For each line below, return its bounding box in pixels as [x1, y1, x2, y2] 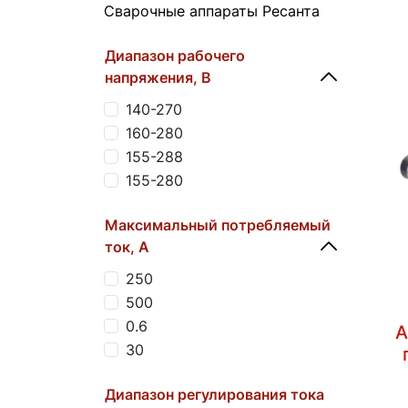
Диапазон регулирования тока [105, 384, 324, 403]
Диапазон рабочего [105, 46, 245, 65]
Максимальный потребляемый [105, 215, 331, 234]
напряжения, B [105, 67, 211, 87]
